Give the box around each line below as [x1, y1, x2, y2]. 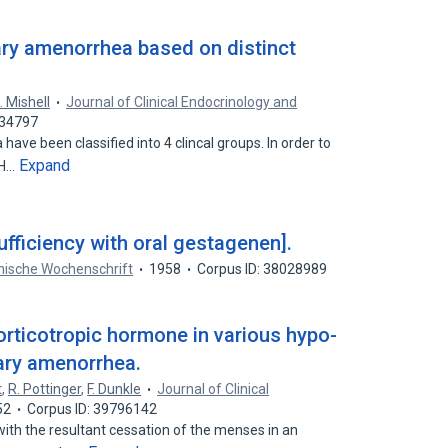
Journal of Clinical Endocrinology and [66, 94, 298, 110]
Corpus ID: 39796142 [27, 401, 158, 417]
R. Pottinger [8, 381, 82, 397]
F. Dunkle [87, 381, 142, 397]
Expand [19, 156, 71, 175]
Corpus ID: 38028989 [197, 261, 328, 277]
